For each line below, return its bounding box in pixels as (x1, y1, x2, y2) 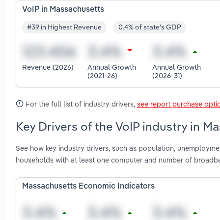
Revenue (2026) (22, 62, 74, 72)
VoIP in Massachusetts (22, 5, 104, 14)
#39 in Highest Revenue (27, 23, 102, 32)
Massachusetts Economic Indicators (22, 183, 155, 191)
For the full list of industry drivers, (24, 99, 137, 109)
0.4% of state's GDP (118, 23, 181, 32)
